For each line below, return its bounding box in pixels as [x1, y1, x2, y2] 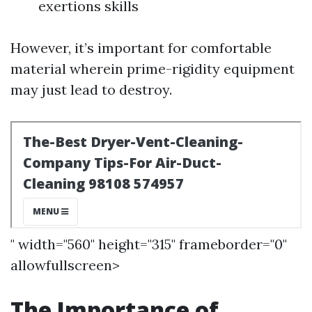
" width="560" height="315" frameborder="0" [10, 235, 287, 253]
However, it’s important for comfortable [10, 39, 272, 56]
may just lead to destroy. [10, 81, 172, 98]
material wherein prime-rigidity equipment [10, 60, 295, 77]
